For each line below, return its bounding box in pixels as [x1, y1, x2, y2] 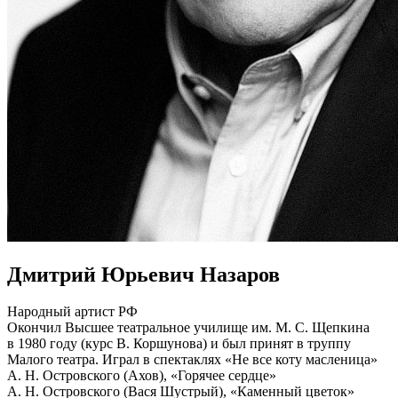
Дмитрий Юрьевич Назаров [7, 262, 280, 286]
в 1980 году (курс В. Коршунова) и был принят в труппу [7, 336, 351, 352]
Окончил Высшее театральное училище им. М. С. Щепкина [7, 320, 370, 336]
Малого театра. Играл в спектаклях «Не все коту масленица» [7, 352, 378, 368]
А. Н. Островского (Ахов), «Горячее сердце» [7, 368, 276, 384]
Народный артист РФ [7, 304, 138, 320]
